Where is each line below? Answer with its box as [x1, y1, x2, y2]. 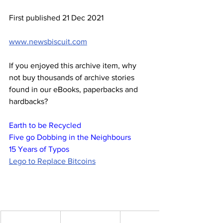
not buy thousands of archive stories [9, 73, 136, 82]
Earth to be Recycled [9, 120, 81, 129]
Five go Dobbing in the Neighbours [9, 132, 131, 141]
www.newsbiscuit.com [9, 37, 87, 46]
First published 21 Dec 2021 [9, 13, 104, 22]
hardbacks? [9, 97, 48, 106]
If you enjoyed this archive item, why [9, 61, 138, 70]
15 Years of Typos [9, 144, 69, 153]
